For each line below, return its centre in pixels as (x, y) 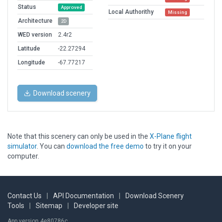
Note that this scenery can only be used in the (79, 137)
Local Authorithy (131, 12)
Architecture (35, 21)
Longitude (31, 63)
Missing (177, 12)
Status (27, 7)
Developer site (96, 206)
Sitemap (49, 206)
